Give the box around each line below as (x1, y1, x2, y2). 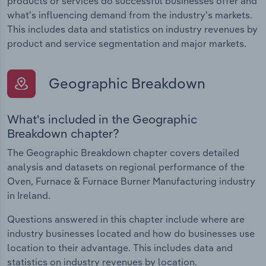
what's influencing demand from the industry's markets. (7, 9, 252, 21)
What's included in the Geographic (7, 111, 197, 126)
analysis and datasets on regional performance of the (7, 160, 245, 173)
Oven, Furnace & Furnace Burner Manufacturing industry (7, 175, 255, 187)
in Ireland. (7, 189, 50, 201)
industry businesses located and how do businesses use (7, 227, 255, 239)
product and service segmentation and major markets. (7, 37, 246, 50)
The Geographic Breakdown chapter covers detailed (7, 146, 239, 159)
